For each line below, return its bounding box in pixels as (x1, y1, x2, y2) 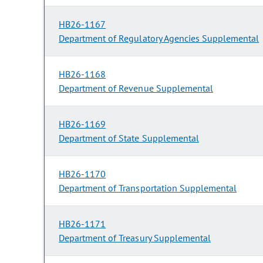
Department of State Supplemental (59, 132, 199, 144)
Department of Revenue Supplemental (59, 82, 213, 95)
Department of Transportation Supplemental (59, 182, 237, 194)
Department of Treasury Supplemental (59, 232, 211, 244)
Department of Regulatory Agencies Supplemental (59, 32, 259, 45)
